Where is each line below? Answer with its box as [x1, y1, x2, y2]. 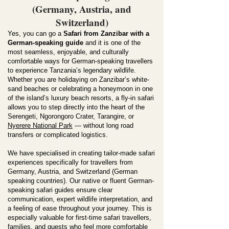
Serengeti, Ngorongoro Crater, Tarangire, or [8, 112, 134, 120]
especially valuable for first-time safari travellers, [8, 214, 151, 221]
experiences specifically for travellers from [8, 158, 133, 166]
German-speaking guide [8, 39, 83, 47]
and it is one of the [83, 39, 141, 47]
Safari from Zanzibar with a [63, 30, 149, 37]
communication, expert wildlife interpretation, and [8, 195, 152, 203]
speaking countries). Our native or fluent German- [8, 177, 154, 185]
